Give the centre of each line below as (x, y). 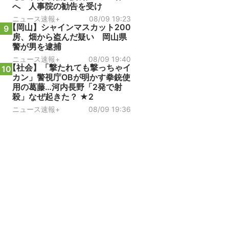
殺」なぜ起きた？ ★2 (53, 97)
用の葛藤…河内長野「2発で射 (67, 87)
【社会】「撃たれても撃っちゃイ (70, 67)
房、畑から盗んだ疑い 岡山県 (70, 37)
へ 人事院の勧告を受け (57, 6)
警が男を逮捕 (37, 47)
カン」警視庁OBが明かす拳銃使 (71, 77)
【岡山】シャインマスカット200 (70, 27)
